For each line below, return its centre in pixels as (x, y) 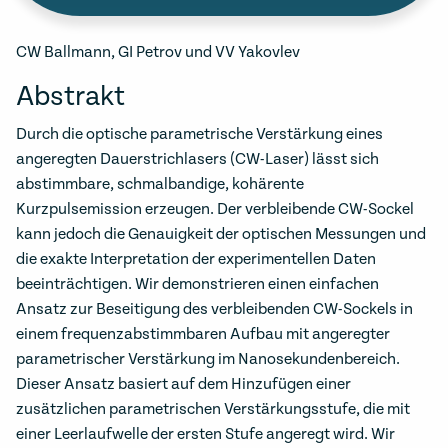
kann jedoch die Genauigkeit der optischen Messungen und (221, 234)
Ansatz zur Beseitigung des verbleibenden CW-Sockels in (214, 309)
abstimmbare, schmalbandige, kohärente (160, 184)
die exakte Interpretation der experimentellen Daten (196, 259)
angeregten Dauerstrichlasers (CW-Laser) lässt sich (197, 159)
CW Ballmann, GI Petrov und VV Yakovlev (158, 52)
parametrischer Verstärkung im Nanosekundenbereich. (208, 359)
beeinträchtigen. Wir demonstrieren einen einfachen (197, 284)
